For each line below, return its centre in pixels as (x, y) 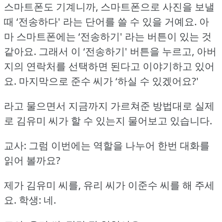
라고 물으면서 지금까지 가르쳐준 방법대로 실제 (109, 106)
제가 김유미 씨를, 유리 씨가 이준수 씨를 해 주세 (109, 185)
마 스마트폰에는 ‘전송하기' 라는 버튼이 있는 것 (108, 36)
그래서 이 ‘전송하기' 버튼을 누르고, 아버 (128, 51)
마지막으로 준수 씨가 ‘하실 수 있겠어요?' (109, 81)
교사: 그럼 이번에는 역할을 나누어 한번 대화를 (107, 145)
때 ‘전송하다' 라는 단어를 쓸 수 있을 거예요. (100, 21)
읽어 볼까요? (32, 160)
